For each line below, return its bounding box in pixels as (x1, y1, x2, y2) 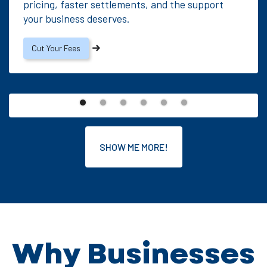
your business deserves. (23, 11, 129, 25)
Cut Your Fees (32, 42, 80, 53)
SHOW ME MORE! (99, 141, 168, 153)
